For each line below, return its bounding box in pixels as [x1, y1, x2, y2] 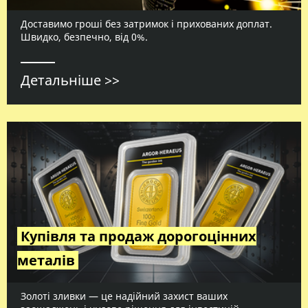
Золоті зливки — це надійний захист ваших [21, 289, 228, 303]
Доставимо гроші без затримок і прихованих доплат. [21, 16, 272, 30]
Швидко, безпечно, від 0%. [21, 30, 148, 43]
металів [17, 251, 75, 270]
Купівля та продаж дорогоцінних [21, 227, 256, 246]
